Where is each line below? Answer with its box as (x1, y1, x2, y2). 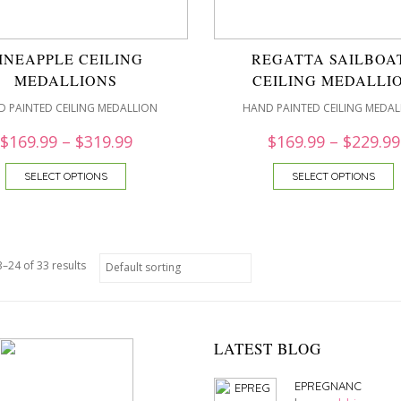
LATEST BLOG (214, 338, 321, 359)
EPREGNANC (294, 379, 362, 393)
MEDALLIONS (14, 71, 117, 90)
